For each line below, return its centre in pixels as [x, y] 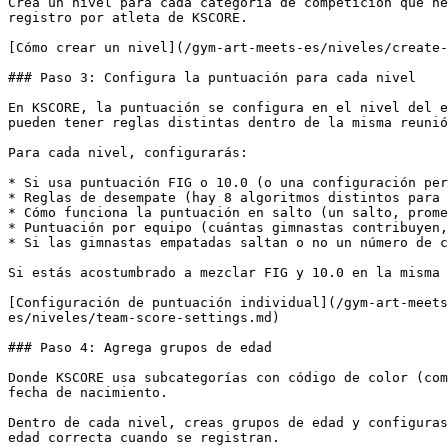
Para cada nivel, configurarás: [128, 152]
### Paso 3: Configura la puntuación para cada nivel [212, 77]
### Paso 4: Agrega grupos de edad [140, 347]
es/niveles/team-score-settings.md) [144, 317]
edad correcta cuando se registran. [144, 437]
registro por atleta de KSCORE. [128, 17]
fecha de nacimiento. [88, 392]
